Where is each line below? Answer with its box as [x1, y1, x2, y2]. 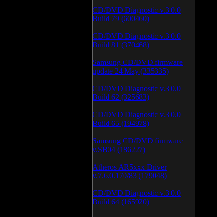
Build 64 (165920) [93, 198, 149, 206]
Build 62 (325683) [93, 93, 149, 101]
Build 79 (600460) [93, 15, 149, 23]
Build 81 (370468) [93, 41, 149, 49]
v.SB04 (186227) [93, 145, 145, 154]
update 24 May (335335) [93, 67, 169, 75]
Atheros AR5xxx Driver [93, 163, 167, 171]
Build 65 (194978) [93, 119, 149, 127]
